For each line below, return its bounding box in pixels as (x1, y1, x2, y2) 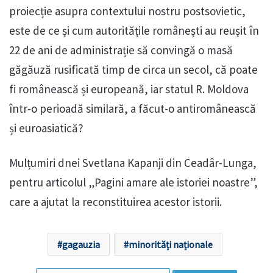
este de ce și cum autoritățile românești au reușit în (9, 23, 259, 38)
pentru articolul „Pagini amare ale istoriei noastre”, (9, 175, 258, 190)
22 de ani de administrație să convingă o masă (9, 43, 233, 58)
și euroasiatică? (9, 121, 83, 136)
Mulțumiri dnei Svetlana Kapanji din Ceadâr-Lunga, (9, 155, 257, 171)
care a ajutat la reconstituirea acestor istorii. (9, 194, 222, 210)
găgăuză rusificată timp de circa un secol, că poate (9, 62, 258, 77)
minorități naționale (129, 238, 213, 251)
